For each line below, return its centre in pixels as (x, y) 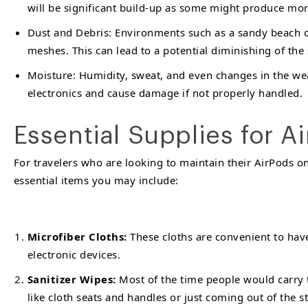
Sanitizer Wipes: (71, 279)
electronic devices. (74, 254)
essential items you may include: (96, 180)
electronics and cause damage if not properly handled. (165, 93)
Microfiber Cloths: (78, 236)
